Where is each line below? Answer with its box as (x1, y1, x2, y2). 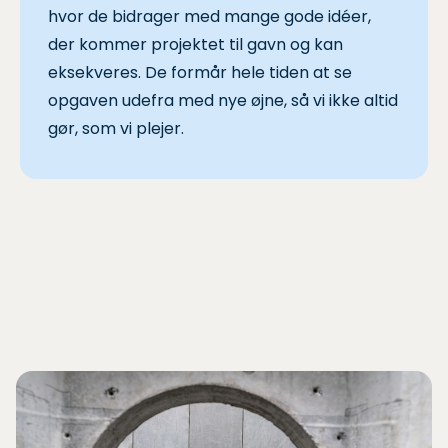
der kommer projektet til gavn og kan (48, 32, 343, 56)
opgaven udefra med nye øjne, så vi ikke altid (48, 88, 398, 112)
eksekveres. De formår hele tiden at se (48, 60, 352, 84)
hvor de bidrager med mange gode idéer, (48, 4, 371, 28)
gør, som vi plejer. (48, 116, 184, 140)
